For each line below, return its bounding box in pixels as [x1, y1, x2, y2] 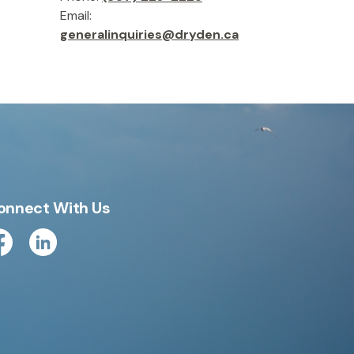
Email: [60, 7, 92, 24]
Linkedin [28, 247, 81, 263]
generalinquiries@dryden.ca [60, 26, 239, 43]
